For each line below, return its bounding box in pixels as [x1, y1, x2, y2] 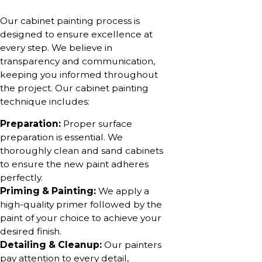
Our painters [102, 239, 161, 251]
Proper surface [61, 118, 132, 130]
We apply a [96, 185, 149, 197]
